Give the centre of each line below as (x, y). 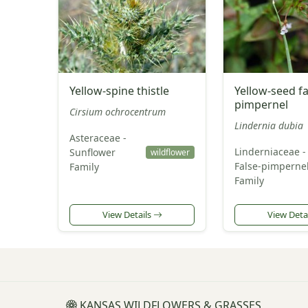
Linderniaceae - (270, 152)
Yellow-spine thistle (119, 91)
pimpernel (261, 105)
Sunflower (92, 153)
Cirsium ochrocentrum (118, 112)
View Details (128, 215)
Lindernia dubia (269, 126)
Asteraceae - (98, 138)
